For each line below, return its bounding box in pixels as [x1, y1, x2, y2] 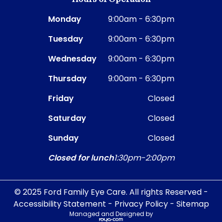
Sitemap [176, 198, 209, 210]
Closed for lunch [48, 152, 114, 164]
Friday [48, 93, 74, 105]
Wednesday [48, 53, 97, 65]
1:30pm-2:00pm [113, 152, 174, 164]
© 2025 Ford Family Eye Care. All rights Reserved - [14, 186, 208, 198]
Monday [48, 13, 81, 25]
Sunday [48, 132, 79, 144]
